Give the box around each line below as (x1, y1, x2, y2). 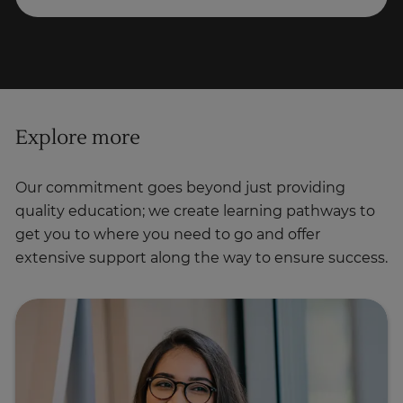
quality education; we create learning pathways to (15, 204, 375, 219)
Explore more (15, 125, 140, 151)
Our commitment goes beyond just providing (15, 181, 345, 196)
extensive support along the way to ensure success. (15, 251, 388, 266)
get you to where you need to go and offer (15, 228, 320, 243)
